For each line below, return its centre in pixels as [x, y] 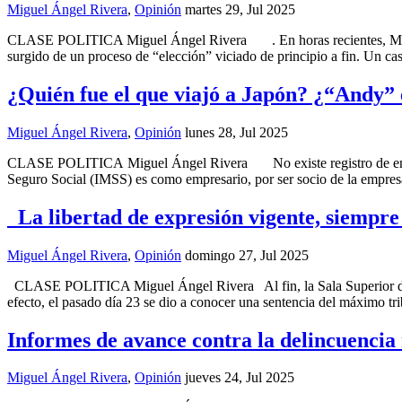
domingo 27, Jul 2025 [247, 255]
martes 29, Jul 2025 [240, 10]
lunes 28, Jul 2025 [236, 132]
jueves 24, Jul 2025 [240, 378]
